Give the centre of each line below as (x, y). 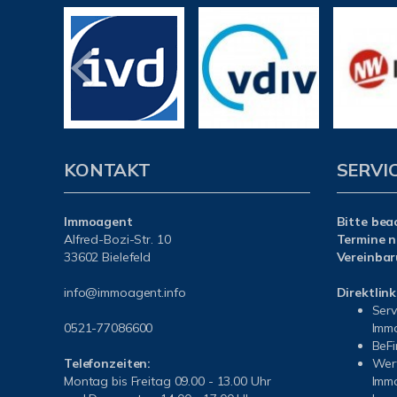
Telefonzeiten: (108, 363)
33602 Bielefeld (108, 257)
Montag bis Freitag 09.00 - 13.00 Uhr (167, 381)
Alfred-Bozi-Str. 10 (117, 239)
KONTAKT (107, 170)
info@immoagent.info (125, 292)
